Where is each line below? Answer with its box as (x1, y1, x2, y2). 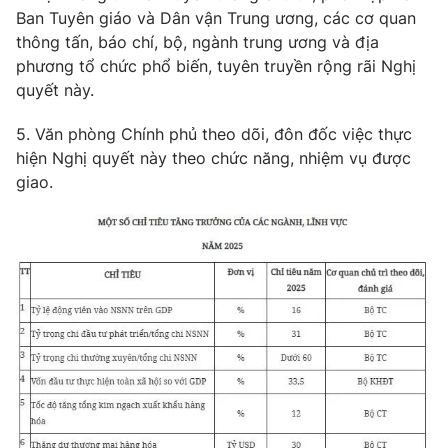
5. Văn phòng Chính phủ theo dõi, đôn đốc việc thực (16, 124, 412, 144)
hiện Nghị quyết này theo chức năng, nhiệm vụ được (16, 148, 411, 168)
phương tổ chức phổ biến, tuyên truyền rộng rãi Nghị (16, 56, 416, 76)
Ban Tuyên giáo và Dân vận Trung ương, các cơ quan (16, 8, 416, 28)
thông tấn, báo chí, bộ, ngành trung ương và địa (16, 32, 379, 52)
